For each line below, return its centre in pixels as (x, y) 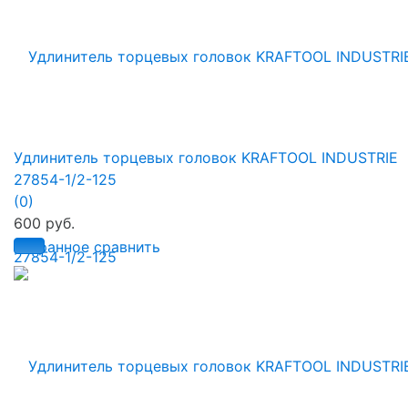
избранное (51, 246)
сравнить (127, 246)
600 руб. (44, 223)
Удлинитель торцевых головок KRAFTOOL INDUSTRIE (206, 157)
